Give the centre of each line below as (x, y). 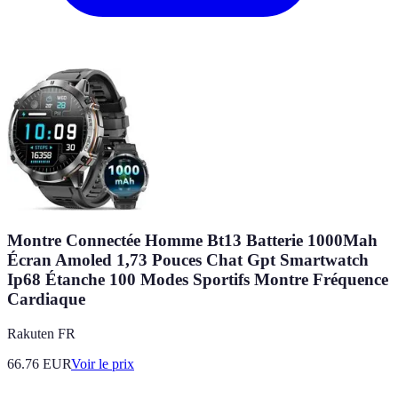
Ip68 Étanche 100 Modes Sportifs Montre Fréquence (198, 280)
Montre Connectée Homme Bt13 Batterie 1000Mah (192, 241)
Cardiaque (46, 299)
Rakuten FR (41, 333)
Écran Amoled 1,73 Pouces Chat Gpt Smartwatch (188, 260)
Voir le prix (103, 363)
